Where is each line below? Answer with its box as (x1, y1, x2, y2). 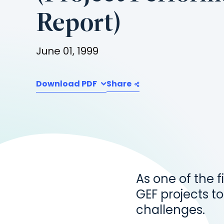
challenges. (136, 205, 205, 217)
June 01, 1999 (36, 47, 98, 57)
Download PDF (36, 80, 98, 88)
